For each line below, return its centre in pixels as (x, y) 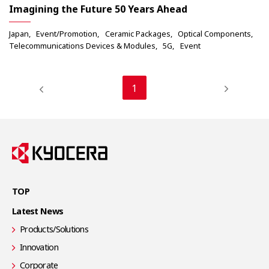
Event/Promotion (67, 34)
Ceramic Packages (138, 34)
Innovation (39, 247)
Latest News (38, 211)
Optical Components (215, 34)
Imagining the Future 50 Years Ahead (98, 9)
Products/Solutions (54, 229)
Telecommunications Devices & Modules (82, 46)
